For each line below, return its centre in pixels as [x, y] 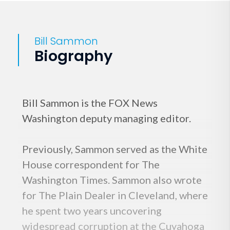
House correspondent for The [91, 165]
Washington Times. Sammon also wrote [112, 180]
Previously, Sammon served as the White [115, 149]
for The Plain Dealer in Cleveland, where [115, 195]
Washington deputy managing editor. [107, 118]
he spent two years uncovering [92, 211]
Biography [73, 56]
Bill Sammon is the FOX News [90, 103]
